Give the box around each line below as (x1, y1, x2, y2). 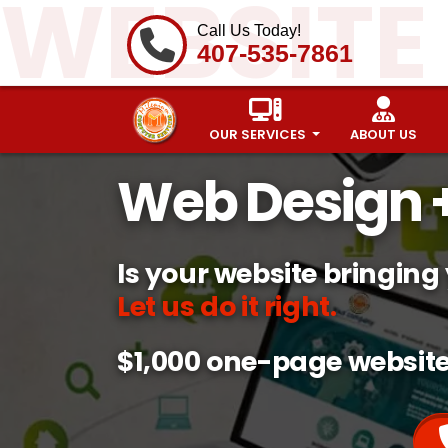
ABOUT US (350, 125, 418, 144)
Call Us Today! (197, 22, 301, 39)
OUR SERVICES (209, 125, 310, 144)
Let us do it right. (117, 288, 337, 325)
